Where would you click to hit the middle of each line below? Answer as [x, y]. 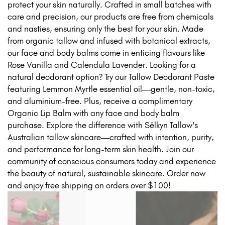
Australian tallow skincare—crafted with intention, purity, [111, 137]
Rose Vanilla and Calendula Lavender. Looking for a [102, 65]
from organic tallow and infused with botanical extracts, [109, 40]
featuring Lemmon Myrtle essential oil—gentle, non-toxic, [111, 89]
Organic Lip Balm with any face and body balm [93, 113]
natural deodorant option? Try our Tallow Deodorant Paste [111, 77]
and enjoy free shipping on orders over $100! [89, 185]
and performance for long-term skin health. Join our [101, 149]
